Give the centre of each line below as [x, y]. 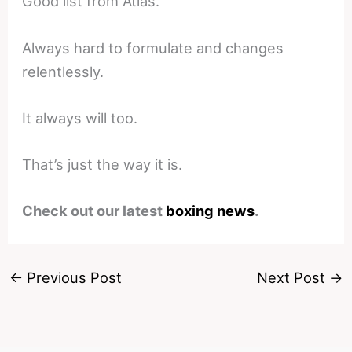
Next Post [293, 277]
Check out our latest [94, 211]
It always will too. [80, 117]
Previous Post [72, 277]
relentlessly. [63, 71]
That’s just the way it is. [103, 164]
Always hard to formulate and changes [153, 48]
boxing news [211, 211]
